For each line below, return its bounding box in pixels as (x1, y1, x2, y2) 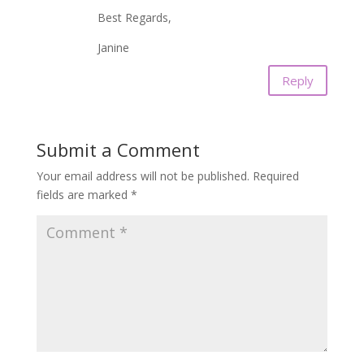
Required (252, 168, 299, 184)
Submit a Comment (36, 137, 200, 162)
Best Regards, (97, 10, 171, 25)
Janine (97, 40, 129, 55)
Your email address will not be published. (36, 168, 249, 184)
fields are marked (36, 187, 131, 202)
